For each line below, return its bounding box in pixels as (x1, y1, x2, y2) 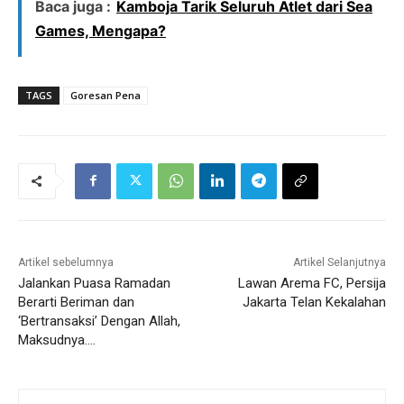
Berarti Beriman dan (18, 293, 134, 310)
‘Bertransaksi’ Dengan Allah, (18, 312, 180, 329)
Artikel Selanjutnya (292, 255, 386, 269)
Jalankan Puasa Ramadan (18, 274, 170, 291)
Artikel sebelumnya (18, 255, 114, 269)
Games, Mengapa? (35, 21, 166, 40)
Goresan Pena (70, 87, 141, 102)
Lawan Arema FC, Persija (237, 274, 386, 291)
